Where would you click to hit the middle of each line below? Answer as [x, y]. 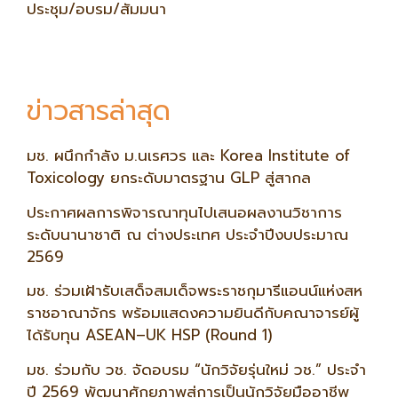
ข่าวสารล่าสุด [99, 111]
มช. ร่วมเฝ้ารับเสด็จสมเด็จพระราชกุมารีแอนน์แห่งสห [195, 291]
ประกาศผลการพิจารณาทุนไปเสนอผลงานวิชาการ [184, 212]
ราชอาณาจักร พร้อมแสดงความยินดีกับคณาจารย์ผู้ [193, 313]
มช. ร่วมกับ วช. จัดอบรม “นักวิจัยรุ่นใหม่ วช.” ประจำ [196, 369]
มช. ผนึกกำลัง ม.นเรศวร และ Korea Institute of [188, 156]
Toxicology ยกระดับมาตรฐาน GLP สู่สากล [169, 178]
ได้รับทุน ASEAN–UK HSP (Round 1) [150, 335]
